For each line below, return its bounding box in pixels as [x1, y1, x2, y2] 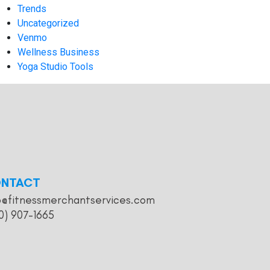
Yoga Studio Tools [17, 61, 94, 73]
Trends [17, 3, 47, 15]
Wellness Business [17, 46, 100, 58]
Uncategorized [17, 17, 80, 30]
